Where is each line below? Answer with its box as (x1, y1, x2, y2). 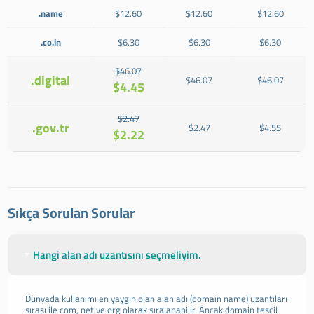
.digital (31, 71, 71, 90)
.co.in (40, 35, 61, 49)
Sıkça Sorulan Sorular (8, 202, 135, 224)
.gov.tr (32, 118, 69, 137)
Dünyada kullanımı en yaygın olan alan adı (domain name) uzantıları (25, 292, 288, 306)
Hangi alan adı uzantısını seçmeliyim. (33, 247, 202, 263)
